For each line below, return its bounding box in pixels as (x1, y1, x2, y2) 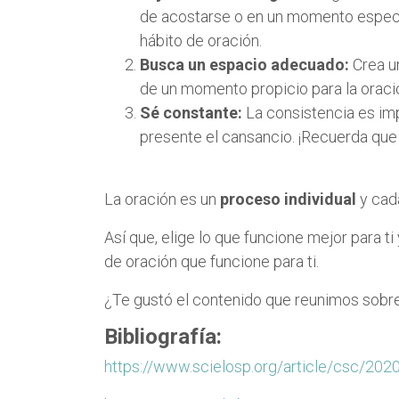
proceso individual (220, 189, 360, 208)
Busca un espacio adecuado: (140, 54, 353, 74)
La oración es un (104, 189, 220, 208)
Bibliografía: (104, 323, 222, 349)
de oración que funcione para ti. (104, 251, 319, 271)
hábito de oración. (140, 30, 262, 50)
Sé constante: (140, 102, 246, 122)
